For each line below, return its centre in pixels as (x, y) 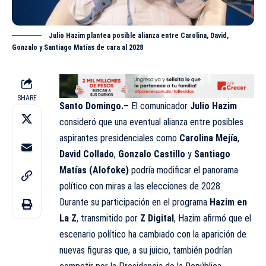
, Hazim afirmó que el (213, 218)
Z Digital (157, 218)
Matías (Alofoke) (94, 170)
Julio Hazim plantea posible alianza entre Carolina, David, (139, 35)
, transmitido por (108, 218)
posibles (227, 122)
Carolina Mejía (208, 138)
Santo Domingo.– (94, 106)
